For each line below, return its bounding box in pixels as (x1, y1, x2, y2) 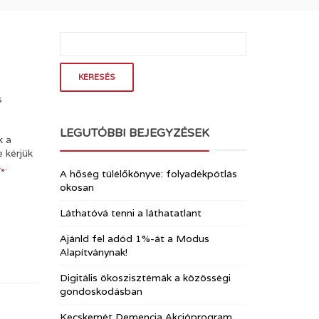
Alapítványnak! (59, 246, 127, 258)
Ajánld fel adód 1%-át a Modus (59, 232, 209, 245)
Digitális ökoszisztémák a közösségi (59, 271, 231, 284)
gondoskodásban (59, 285, 142, 298)
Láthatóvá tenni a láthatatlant (59, 206, 202, 219)
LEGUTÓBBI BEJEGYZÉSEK (59, 126, 209, 140)
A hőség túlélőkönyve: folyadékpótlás (59, 167, 237, 180)
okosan (59, 181, 94, 194)
